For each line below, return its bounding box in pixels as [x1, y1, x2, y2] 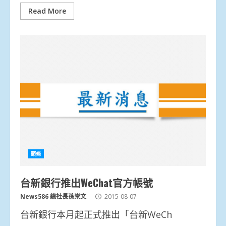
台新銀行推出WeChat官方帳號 [20, 175, 153, 190]
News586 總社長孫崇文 [20, 192, 86, 201]
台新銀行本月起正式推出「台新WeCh [20, 208, 172, 220]
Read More [28, 6, 66, 16]
